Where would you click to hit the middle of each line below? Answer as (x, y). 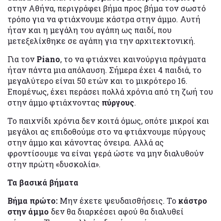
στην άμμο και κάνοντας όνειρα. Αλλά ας (86, 142)
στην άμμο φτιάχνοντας (55, 102)
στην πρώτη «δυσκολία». (54, 164)
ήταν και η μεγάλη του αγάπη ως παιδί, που (90, 30)
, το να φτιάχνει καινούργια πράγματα (133, 59)
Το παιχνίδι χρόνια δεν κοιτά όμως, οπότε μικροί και (108, 120)
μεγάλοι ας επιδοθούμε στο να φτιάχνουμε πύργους (107, 131)
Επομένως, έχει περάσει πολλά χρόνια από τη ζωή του (110, 91)
